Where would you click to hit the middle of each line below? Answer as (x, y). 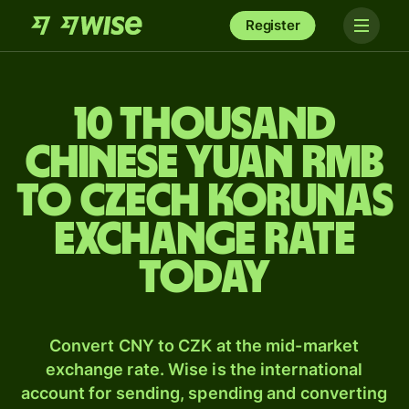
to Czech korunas (204, 202)
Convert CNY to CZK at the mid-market (204, 346)
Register (273, 25)
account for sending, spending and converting (204, 393)
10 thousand (204, 125)
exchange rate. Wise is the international (204, 369)
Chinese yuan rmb (204, 163)
